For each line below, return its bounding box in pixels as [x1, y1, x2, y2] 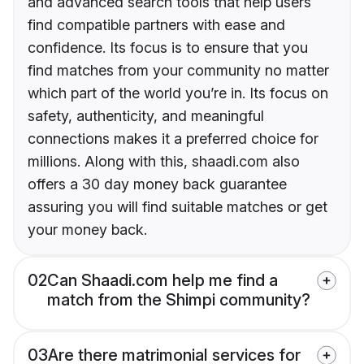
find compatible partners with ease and [28, 16, 285, 34]
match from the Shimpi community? [47, 290, 310, 310]
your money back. [28, 221, 147, 239]
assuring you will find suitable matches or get [28, 198, 327, 216]
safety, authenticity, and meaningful [28, 107, 264, 125]
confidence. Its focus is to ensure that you [28, 39, 308, 57]
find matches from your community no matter [28, 62, 329, 80]
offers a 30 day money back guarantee [28, 175, 287, 193]
